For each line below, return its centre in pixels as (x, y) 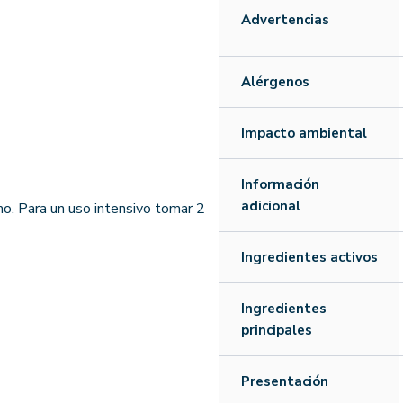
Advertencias (285, 19)
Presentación (285, 381)
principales (277, 330)
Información (280, 184)
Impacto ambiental (304, 133)
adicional (271, 206)
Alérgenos (275, 81)
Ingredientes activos (309, 257)
